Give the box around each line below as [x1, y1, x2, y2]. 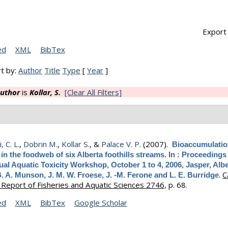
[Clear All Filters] [65, 87, 122, 98]
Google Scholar [74, 197, 127, 208]
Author [18, 65, 43, 76]
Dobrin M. [23, 139, 58, 150]
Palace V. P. [101, 139, 141, 150]
